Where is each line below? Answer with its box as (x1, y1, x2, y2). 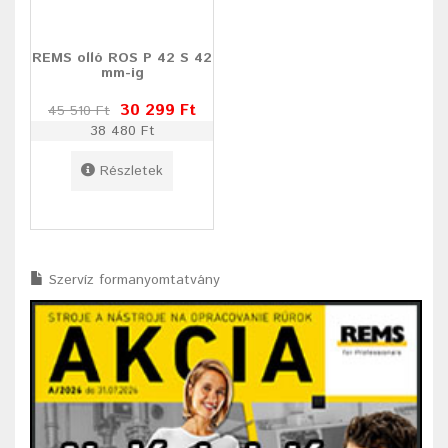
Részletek (100, 161, 163, 182)
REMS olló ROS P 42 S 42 (32, 48, 212, 69)
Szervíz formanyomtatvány (49, 270, 220, 291)
